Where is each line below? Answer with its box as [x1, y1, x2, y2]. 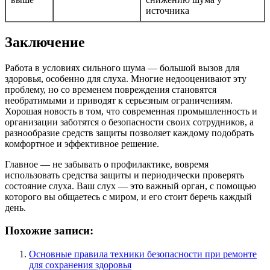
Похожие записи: [5, 224, 93, 237]
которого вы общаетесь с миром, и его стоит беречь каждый [5, 191, 252, 202]
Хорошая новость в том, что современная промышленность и [5, 105, 257, 116]
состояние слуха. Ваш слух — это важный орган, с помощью [5, 180, 256, 191]
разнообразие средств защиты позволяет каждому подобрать [5, 127, 254, 138]
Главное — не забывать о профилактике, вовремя [5, 159, 209, 169]
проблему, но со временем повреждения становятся [5, 84, 216, 95]
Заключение [5, 34, 85, 50]
